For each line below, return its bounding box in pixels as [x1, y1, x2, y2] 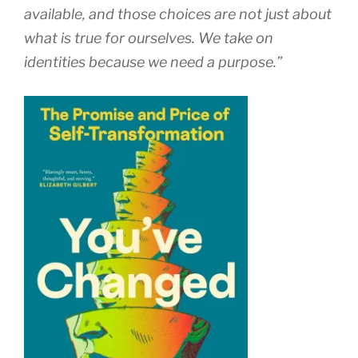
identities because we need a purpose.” [24, 54, 282, 71]
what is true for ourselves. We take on [24, 30, 273, 47]
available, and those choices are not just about [24, 6, 332, 23]
